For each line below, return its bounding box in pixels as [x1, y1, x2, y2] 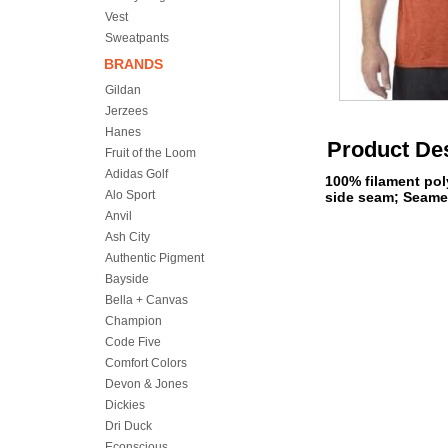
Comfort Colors [105, 356, 187, 370]
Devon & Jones [105, 377, 188, 391]
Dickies [105, 398, 145, 412]
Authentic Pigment [105, 251, 204, 265]
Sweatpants [105, 31, 169, 45]
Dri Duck [105, 419, 152, 433]
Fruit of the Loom [105, 146, 196, 160]
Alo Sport [105, 188, 155, 202]
